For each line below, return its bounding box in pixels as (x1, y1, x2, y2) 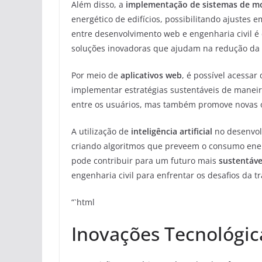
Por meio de (71, 70, 120, 81)
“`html (71, 196, 95, 208)
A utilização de (71, 126, 131, 137)
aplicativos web (120, 70, 182, 81)
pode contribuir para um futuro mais (71, 155, 219, 166)
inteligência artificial (131, 126, 212, 137)
